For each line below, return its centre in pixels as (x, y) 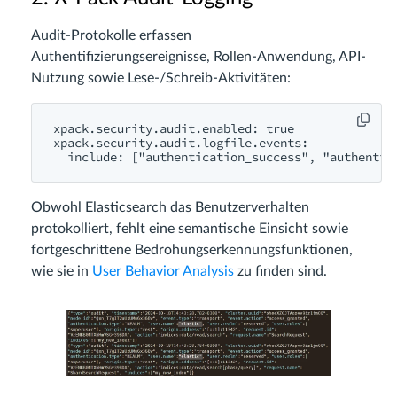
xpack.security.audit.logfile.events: (181, 143)
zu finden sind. (280, 271)
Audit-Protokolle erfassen (111, 35)
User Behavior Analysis (163, 271)
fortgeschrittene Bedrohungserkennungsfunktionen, (192, 250)
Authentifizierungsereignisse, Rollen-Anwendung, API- (198, 57)
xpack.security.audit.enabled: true (174, 128)
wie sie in (62, 271)
